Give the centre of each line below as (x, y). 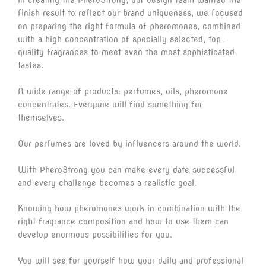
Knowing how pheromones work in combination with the (129, 209)
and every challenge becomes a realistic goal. (107, 183)
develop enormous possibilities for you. (96, 235)
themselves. (42, 117)
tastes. (31, 65)
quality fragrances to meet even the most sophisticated (126, 52)
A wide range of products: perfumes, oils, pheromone (123, 91)
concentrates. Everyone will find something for (110, 104)
